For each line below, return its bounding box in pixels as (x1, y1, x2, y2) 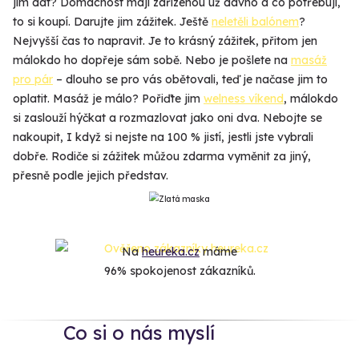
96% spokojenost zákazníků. (103, 263, 256, 278)
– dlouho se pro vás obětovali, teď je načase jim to (53, 71, 328, 87)
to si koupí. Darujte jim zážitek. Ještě (13, 14, 212, 29)
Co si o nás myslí (63, 321, 215, 345)
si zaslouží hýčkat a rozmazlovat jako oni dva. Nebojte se (13, 110, 322, 125)
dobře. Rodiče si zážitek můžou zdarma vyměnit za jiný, (13, 148, 311, 163)
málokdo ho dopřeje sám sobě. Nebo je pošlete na (13, 52, 291, 67)
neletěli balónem (212, 14, 299, 29)
